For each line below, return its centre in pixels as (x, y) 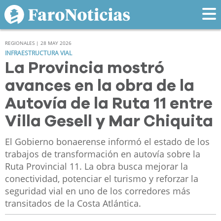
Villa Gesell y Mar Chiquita (109, 122)
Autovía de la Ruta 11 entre (109, 104)
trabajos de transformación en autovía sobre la (103, 154)
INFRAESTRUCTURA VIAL (39, 53)
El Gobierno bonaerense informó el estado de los (107, 142)
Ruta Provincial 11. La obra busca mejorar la (96, 166)
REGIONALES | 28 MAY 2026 (38, 43)
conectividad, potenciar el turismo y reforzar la (102, 179)
